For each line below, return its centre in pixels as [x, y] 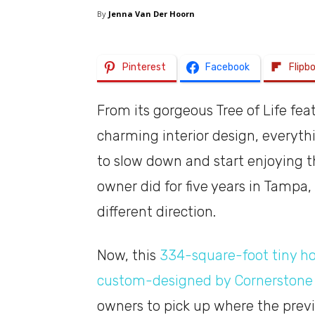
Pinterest [144, 67]
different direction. [156, 212]
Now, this [128, 256]
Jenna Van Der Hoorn [152, 14]
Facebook [227, 67]
